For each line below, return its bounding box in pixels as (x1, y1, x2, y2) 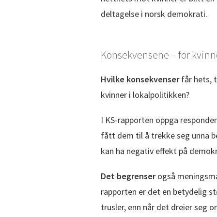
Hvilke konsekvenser (101, 73, 179, 85)
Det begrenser (101, 170, 155, 182)
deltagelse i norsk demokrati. (101, 8, 207, 19)
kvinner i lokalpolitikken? (101, 89, 189, 100)
